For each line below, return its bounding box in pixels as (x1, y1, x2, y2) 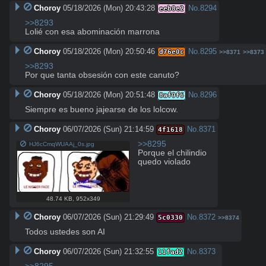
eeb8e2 (159, 4, 184, 12)
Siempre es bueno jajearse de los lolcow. (25, 104, 178, 114)
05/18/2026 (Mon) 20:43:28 (62, 3, 155, 12)
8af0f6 (159, 91, 184, 99)
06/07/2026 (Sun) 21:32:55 (62, 247, 154, 256)
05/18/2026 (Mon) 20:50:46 (62, 46, 155, 56)
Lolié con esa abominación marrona (25, 27, 160, 36)
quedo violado (138, 157, 191, 166)
